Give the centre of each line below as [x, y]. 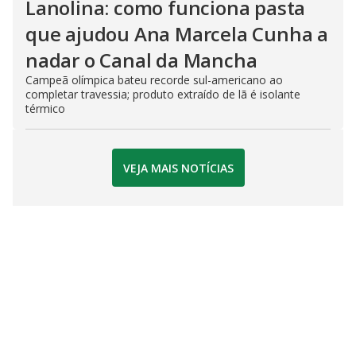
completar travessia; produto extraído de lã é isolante [163, 94]
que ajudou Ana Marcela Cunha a [177, 34]
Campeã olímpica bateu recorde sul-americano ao [154, 80]
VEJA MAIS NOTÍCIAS [178, 168]
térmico [45, 108]
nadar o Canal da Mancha [141, 60]
